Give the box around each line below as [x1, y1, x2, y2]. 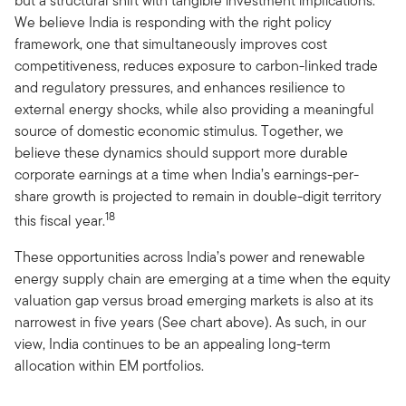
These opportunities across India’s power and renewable [14, 246, 365, 268]
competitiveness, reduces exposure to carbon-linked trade [14, 54, 378, 76]
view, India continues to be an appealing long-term [14, 333, 331, 355]
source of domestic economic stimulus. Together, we [14, 120, 343, 141]
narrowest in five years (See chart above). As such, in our [14, 312, 366, 333]
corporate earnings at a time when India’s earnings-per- [14, 163, 359, 185]
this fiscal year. [14, 210, 105, 232]
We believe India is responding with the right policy [14, 11, 332, 33]
